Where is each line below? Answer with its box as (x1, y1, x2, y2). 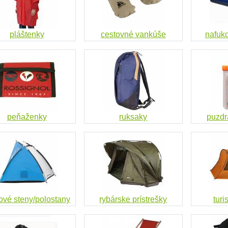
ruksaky (119, 112, 148, 121)
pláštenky (9, 30, 44, 39)
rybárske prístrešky (99, 195, 167, 204)
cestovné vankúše (100, 30, 166, 39)
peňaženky (7, 112, 47, 121)
